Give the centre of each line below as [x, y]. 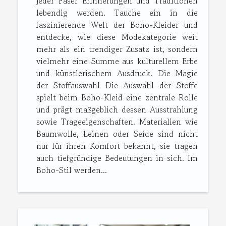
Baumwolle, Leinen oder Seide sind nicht [117, 134]
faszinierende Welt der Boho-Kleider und [117, 25]
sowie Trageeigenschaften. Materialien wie [117, 122]
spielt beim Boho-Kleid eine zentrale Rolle [117, 98]
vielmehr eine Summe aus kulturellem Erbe [117, 61]
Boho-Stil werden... [72, 170]
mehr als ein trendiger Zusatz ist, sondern [117, 49]
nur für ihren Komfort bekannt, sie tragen [117, 146]
